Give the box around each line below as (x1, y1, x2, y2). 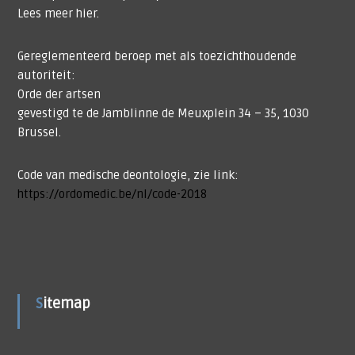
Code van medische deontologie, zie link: (17, 168, 239, 183)
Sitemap (42, 295, 90, 313)
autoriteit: (17, 68, 75, 83)
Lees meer (17, 6, 76, 21)
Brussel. (17, 125, 61, 140)
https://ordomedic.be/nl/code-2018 (17, 187, 207, 202)
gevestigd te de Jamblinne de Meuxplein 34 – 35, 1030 (17, 106, 309, 121)
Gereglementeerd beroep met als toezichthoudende (17, 49, 296, 64)
